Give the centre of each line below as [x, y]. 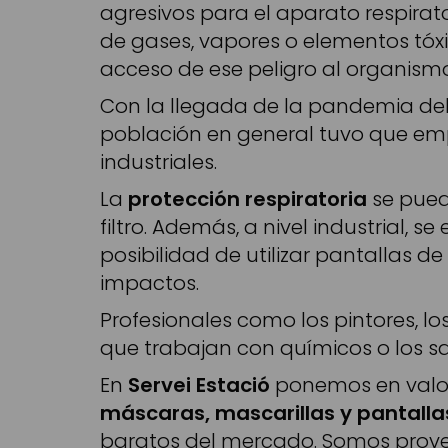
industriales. [158, 161]
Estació [233, 384]
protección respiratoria [247, 198]
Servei [159, 384]
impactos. [149, 282]
